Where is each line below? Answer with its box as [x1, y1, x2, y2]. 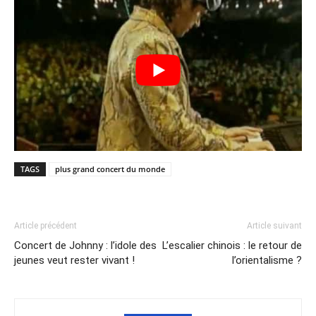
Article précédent [14, 220, 77, 231]
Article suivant [247, 220, 302, 231]
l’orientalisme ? [232, 253, 302, 267]
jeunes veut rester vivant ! [14, 253, 135, 267]
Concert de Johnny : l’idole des [14, 238, 157, 252]
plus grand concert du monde [55, 163, 165, 174]
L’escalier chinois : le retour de [162, 238, 302, 252]
